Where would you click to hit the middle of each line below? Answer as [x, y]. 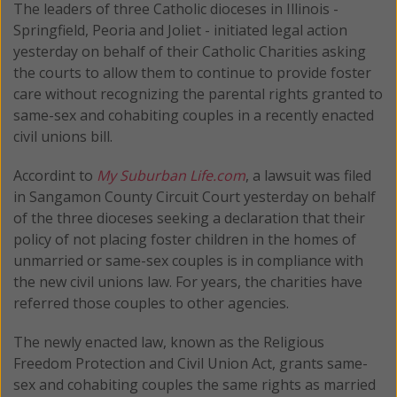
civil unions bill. [63, 136]
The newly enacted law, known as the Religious [169, 342]
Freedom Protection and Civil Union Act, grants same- [191, 363]
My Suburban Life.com [171, 175]
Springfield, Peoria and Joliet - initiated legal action [180, 30]
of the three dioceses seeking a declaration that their [189, 218]
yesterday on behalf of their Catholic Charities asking [190, 51]
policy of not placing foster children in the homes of [185, 239]
